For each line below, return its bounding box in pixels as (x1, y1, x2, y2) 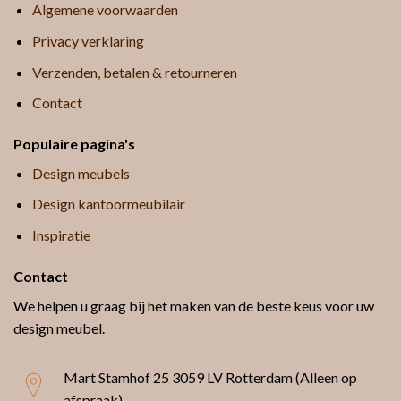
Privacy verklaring (31, 31, 144, 49)
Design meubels (31, 164, 130, 182)
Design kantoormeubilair (31, 195, 185, 213)
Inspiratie (31, 226, 90, 244)
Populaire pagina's (13, 134, 135, 152)
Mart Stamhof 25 (64, 368, 172, 386)
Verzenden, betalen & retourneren (31, 63, 237, 81)
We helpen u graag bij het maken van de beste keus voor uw (13, 296, 374, 314)
